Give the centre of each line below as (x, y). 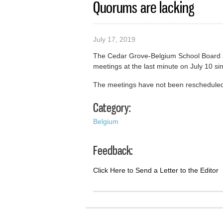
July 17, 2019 (114, 39)
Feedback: (113, 150)
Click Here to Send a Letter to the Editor (156, 170)
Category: (112, 108)
